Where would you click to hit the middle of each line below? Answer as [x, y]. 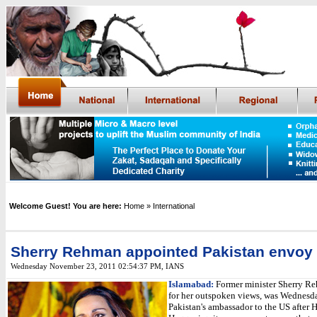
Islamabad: [191, 284]
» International [171, 206]
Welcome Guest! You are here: [65, 206]
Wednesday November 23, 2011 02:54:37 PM [86, 266]
